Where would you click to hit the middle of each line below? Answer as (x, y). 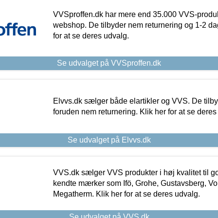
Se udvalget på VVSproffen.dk (109, 63)
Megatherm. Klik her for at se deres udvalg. (126, 194)
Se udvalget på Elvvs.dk (109, 140)
